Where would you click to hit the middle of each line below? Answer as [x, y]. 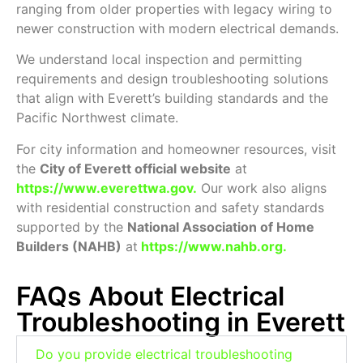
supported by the [72, 226]
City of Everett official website [135, 168]
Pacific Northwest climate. [97, 118]
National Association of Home [221, 226]
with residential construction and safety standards [170, 207]
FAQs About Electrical [150, 297]
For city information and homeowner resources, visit [176, 149]
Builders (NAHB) [69, 246]
